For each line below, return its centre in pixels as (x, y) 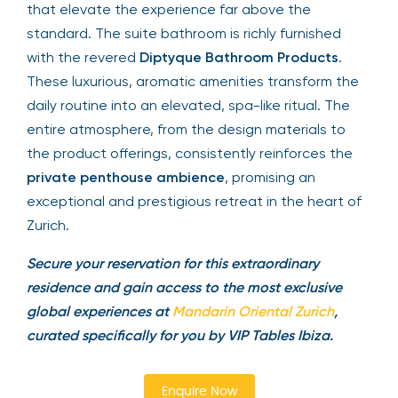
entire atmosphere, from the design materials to (186, 129)
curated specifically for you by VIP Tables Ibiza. (180, 335)
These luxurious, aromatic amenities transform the (193, 81)
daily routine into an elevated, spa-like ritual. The (188, 105)
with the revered (83, 57)
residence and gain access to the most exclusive (184, 287)
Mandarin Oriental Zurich (253, 311)
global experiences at (99, 311)
